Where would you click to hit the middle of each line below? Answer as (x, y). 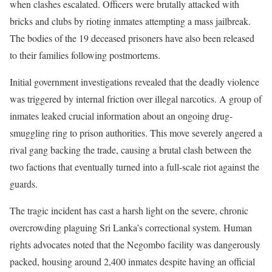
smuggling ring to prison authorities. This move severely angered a (136, 132)
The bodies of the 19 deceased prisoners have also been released (132, 38)
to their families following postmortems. (85, 55)
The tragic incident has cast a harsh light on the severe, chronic (129, 210)
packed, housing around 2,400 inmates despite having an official (132, 261)
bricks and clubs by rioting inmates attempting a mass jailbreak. (130, 21)
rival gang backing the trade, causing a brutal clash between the (131, 149)
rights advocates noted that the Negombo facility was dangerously (135, 244)
